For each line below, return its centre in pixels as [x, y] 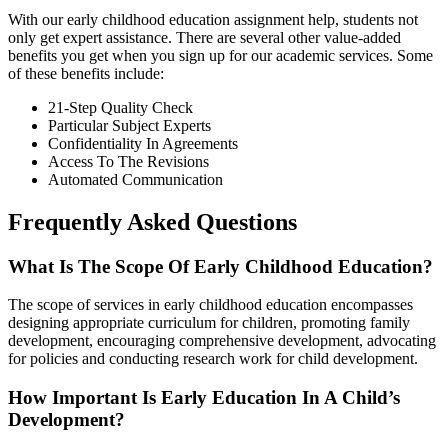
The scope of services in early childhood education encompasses [210, 305]
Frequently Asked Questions [152, 221]
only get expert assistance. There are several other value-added [204, 37]
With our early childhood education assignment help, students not [213, 19]
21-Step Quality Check [120, 107]
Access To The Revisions [128, 161]
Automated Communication [135, 179]
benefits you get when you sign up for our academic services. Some [220, 55]
